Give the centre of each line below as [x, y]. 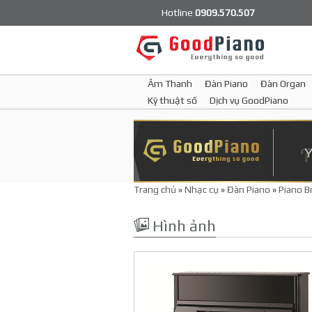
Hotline [178, 13]
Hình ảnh [182, 226]
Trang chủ [155, 189]
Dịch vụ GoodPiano [249, 100]
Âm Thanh [170, 84]
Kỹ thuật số [172, 100]
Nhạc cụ [202, 189]
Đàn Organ [283, 84]
